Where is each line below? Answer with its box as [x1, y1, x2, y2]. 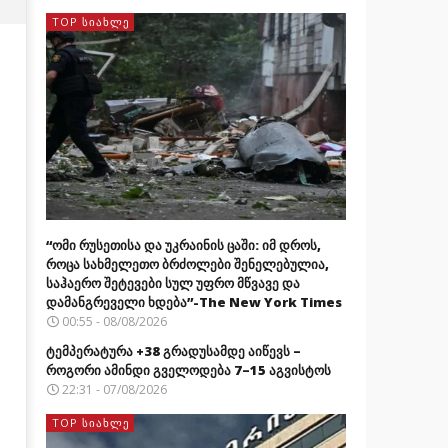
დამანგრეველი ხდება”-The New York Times [45, 292, 342, 311]
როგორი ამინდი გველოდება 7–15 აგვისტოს [45, 360, 331, 379]
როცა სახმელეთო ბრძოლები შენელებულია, [45, 254, 329, 273]
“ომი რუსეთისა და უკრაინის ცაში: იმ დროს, [45, 235, 321, 254]
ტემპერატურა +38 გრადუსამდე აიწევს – [45, 341, 301, 360]
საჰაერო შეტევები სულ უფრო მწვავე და [45, 273, 300, 292]
